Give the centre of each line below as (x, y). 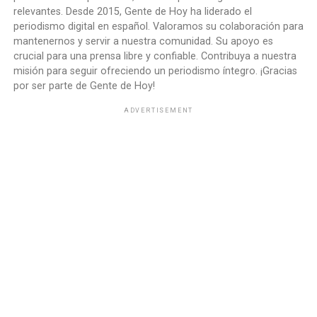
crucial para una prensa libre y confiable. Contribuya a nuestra (155, 56)
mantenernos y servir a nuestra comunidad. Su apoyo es (143, 41)
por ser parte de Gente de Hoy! (84, 86)
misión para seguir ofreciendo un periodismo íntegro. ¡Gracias (155, 71)
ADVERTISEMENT (158, 110)
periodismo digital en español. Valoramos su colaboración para (158, 26)
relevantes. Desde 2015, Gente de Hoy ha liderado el (132, 11)
